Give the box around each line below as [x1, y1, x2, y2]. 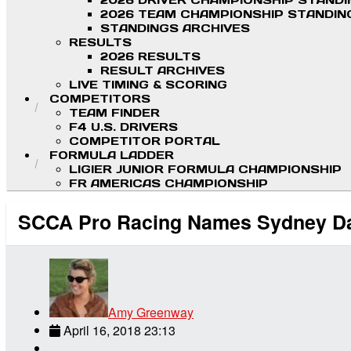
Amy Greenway [108, 302, 194, 321]
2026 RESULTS [100, 49, 201, 64]
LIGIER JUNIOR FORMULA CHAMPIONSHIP [69, 162, 342, 177]
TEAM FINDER [69, 106, 160, 121]
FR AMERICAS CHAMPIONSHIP [69, 176, 268, 191]
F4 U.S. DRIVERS [69, 120, 178, 135]
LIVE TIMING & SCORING [69, 78, 227, 92]
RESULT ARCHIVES [100, 63, 225, 78]
